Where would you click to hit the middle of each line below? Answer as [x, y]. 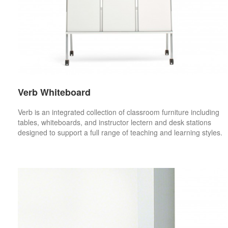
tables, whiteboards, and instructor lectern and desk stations [115, 122]
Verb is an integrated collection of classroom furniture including [119, 112]
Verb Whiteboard [54, 92]
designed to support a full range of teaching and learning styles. [120, 132]
